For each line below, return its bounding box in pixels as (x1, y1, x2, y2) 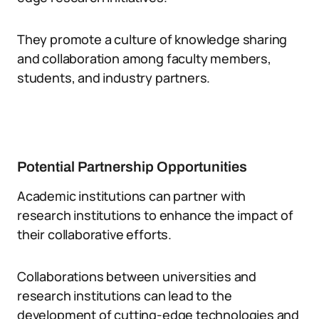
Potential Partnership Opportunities (17, 159, 247, 174)
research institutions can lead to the (17, 287, 232, 304)
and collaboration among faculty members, (17, 50, 271, 67)
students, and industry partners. (17, 69, 211, 86)
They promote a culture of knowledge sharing (17, 31, 288, 48)
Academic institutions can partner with (17, 187, 246, 204)
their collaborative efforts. (17, 226, 172, 243)
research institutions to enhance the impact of (17, 206, 293, 224)
